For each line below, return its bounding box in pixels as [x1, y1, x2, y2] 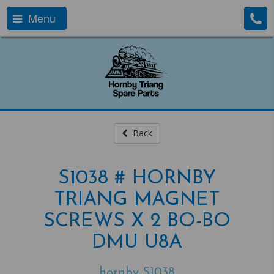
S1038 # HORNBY [57, 169, 217, 188]
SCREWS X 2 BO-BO [43, 212, 231, 231]
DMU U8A [92, 233, 182, 253]
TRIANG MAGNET [54, 190, 220, 210]
